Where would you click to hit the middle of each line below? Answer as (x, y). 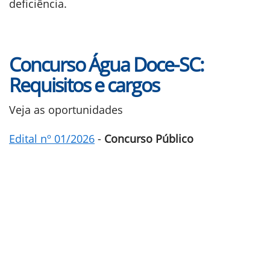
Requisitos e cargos (84, 85)
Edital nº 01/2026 (52, 139)
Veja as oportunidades (66, 110)
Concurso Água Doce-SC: (106, 64)
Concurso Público (149, 139)
